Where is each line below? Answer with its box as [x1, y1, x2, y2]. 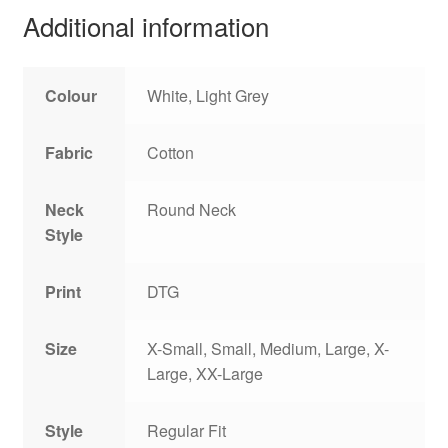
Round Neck [147, 198, 237, 222]
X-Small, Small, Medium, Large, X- [147, 337, 390, 361]
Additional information [22, 7, 269, 45]
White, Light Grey [147, 84, 270, 108]
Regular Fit [147, 419, 227, 443]
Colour [45, 84, 98, 108]
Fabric [45, 141, 94, 165]
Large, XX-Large [147, 362, 264, 386]
